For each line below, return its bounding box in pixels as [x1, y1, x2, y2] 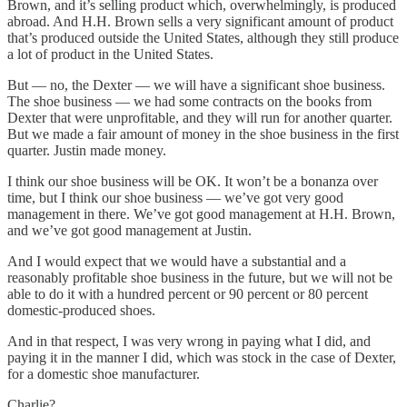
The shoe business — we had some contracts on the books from [7, 93, 372, 109]
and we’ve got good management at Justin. [7, 222, 252, 238]
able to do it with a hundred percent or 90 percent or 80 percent [7, 285, 368, 302]
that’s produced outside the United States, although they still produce [7, 29, 399, 45]
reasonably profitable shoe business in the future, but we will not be [7, 269, 392, 285]
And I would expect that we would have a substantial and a [7, 253, 346, 269]
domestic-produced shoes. [7, 302, 155, 318]
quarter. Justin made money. [7, 142, 166, 158]
